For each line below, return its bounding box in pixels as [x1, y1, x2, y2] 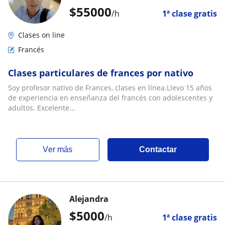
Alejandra [69, 193, 108, 204]
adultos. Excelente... [8, 102, 75, 113]
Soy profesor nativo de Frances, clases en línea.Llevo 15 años [8, 82, 212, 92]
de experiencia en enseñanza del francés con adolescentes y [8, 92, 212, 102]
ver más [48, 145, 73, 154]
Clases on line [18, 30, 65, 40]
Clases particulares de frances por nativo [8, 66, 193, 79]
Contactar [139, 145, 177, 154]
